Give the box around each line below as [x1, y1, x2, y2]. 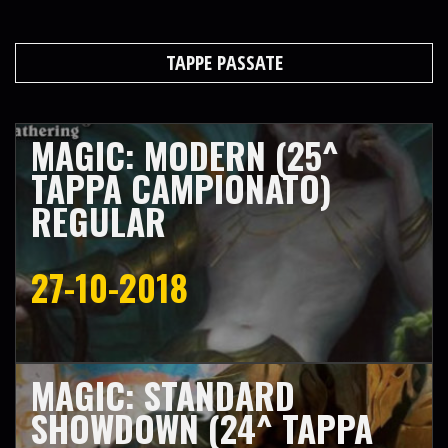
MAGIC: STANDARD [31, 369, 295, 421]
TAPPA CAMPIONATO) [31, 162, 332, 214]
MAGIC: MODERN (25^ [31, 129, 339, 181]
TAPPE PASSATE [165, 49, 283, 76]
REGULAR [31, 195, 166, 247]
